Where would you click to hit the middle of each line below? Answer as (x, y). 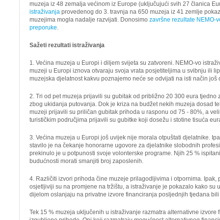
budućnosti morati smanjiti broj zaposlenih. (86, 161)
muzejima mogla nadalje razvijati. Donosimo (89, 20)
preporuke (43, 27)
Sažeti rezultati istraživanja (67, 45)
